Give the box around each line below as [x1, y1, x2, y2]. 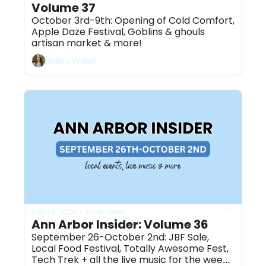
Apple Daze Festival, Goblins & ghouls [31, 25, 205, 39]
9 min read [84, 206, 124, 217]
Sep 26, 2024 [31, 206, 77, 217]
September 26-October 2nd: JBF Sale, [31, 230, 209, 245]
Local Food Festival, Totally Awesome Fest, [31, 242, 229, 256]
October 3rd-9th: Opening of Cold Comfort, [31, 14, 235, 28]
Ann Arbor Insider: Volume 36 [31, 216, 208, 233]
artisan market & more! [31, 36, 142, 50]
